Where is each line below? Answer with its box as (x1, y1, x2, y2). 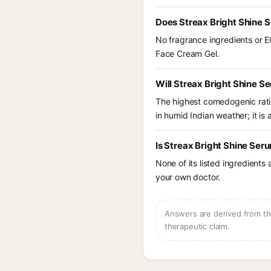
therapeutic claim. (165, 221, 230, 231)
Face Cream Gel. (155, 48, 220, 59)
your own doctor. (155, 172, 221, 182)
